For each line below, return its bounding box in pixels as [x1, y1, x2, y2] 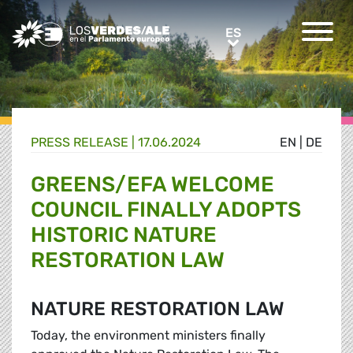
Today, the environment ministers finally [31, 328, 266, 344]
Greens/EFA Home [11, 20, 120, 35]
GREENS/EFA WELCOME [31, 172, 274, 198]
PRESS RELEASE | [31, 135, 138, 150]
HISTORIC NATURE [31, 222, 217, 248]
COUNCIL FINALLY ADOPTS [31, 197, 301, 223]
